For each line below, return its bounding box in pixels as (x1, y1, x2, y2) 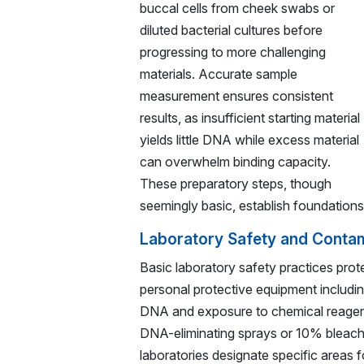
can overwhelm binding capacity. (140, 154, 331, 170)
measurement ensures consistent (140, 88, 333, 104)
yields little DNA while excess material (140, 132, 359, 148)
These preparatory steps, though (140, 175, 331, 192)
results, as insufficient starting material (140, 110, 360, 126)
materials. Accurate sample (140, 66, 297, 82)
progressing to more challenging (140, 44, 326, 60)
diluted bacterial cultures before (140, 22, 323, 38)
